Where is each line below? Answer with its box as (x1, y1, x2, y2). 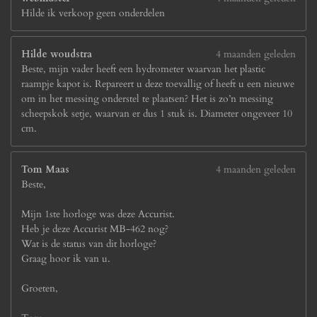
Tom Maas (21, 163, 69, 177)
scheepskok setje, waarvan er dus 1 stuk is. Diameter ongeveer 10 (21, 107, 292, 121)
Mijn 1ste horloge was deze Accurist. (21, 207, 175, 221)
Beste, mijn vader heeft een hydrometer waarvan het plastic (21, 62, 265, 76)
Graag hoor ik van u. (21, 252, 110, 266)
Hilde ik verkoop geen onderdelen (21, 6, 165, 21)
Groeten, (21, 282, 58, 296)
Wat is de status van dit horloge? (21, 237, 156, 251)
